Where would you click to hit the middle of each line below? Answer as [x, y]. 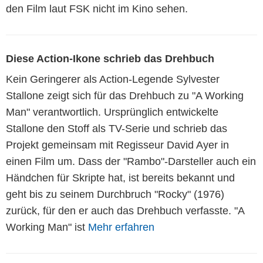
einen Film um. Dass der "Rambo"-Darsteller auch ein [131, 161]
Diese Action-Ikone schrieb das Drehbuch [110, 58]
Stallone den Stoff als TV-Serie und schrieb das [117, 128]
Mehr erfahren [121, 227]
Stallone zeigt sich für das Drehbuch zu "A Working [125, 95]
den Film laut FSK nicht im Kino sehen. [97, 9]
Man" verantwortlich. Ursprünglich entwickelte [112, 112]
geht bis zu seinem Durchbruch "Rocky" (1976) [115, 194]
